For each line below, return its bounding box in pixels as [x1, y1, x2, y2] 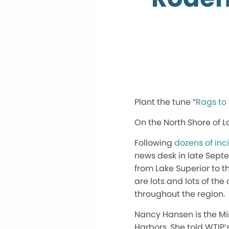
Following [134, 137, 174, 149]
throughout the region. [134, 188, 225, 200]
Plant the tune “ [134, 96, 196, 108]
